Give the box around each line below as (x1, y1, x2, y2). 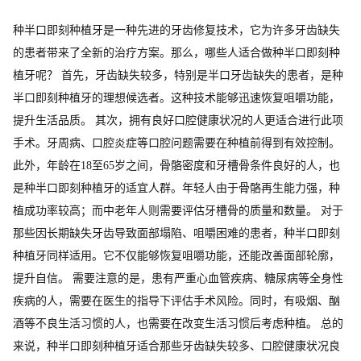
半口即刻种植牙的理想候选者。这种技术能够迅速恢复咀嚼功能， (13, 91, 340, 104)
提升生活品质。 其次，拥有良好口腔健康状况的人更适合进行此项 (13, 114, 343, 127)
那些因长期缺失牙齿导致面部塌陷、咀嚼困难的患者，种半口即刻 (13, 226, 340, 239)
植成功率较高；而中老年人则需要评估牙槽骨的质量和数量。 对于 (13, 204, 343, 217)
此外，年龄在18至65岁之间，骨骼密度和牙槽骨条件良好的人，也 (13, 159, 340, 172)
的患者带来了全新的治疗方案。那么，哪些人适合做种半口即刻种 (13, 46, 340, 59)
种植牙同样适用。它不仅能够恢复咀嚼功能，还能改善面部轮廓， (13, 249, 340, 262)
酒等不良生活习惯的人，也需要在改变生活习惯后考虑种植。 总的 (13, 317, 343, 330)
